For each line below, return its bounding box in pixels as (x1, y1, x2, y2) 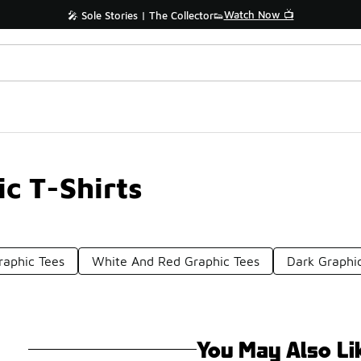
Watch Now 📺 (223, 8, 294, 21)
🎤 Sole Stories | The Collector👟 (67, 9, 224, 22)
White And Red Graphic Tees (92, 254, 260, 268)
